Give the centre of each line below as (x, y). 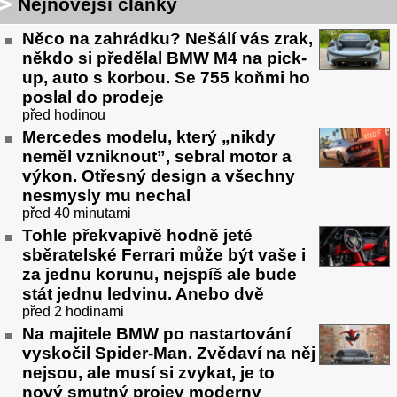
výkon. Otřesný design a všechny (159, 175)
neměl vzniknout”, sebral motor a (157, 156)
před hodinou (64, 115)
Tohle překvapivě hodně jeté (137, 235)
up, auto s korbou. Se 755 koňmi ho (166, 78)
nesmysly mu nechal (106, 195)
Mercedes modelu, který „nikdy (149, 136)
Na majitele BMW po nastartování (156, 333)
